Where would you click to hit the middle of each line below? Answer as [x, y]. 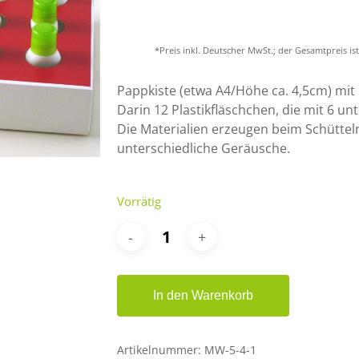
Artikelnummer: [160, 350]
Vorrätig [139, 201]
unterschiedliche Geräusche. [203, 148]
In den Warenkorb [203, 295]
